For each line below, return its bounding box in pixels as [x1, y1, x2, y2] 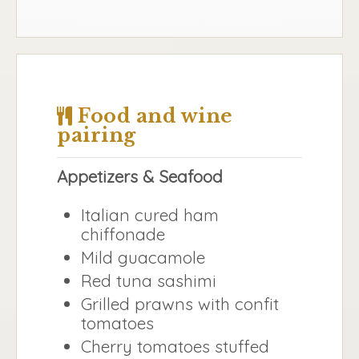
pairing [57, 123, 136, 147]
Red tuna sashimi [81, 270, 216, 292]
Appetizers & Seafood [57, 165, 223, 187]
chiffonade [81, 224, 165, 245]
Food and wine [72, 103, 233, 127]
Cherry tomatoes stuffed [81, 336, 269, 357]
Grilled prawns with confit [81, 293, 279, 315]
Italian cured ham [81, 204, 219, 226]
